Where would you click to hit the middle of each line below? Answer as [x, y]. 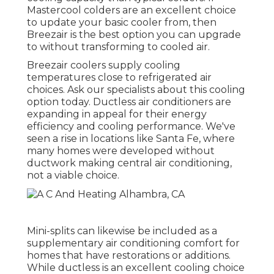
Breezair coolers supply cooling [104, 65]
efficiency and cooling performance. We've [131, 127]
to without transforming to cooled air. [118, 47]
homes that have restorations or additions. [129, 255]
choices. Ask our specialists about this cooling [136, 90]
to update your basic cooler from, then [122, 23]
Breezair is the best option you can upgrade [134, 35]
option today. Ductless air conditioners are [129, 102]
